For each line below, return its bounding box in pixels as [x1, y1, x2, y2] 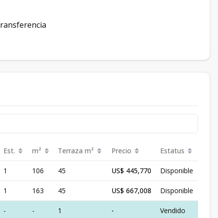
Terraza [58, 146, 83, 155]
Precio [111, 146, 131, 155]
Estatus [160, 146, 184, 155]
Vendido [160, 206, 185, 215]
